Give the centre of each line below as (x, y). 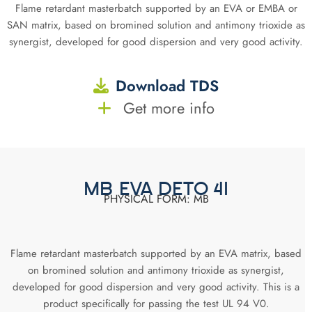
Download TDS (167, 85)
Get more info (166, 108)
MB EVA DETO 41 (156, 190)
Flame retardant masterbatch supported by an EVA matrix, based (156, 254)
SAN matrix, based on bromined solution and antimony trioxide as (156, 25)
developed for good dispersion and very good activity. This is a (156, 287)
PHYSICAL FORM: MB (156, 198)
